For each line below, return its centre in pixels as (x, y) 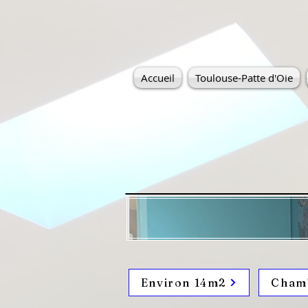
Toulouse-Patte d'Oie (244, 78)
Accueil (158, 78)
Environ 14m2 (184, 283)
